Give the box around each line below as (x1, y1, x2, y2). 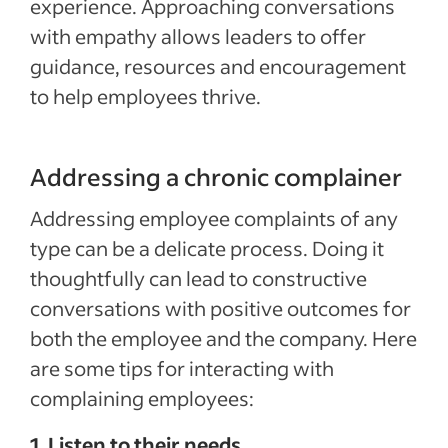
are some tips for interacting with (30, 354, 334, 381)
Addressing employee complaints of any (30, 204, 398, 231)
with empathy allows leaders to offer (30, 22, 366, 49)
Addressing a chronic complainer (30, 160, 402, 192)
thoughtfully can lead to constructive (30, 264, 367, 291)
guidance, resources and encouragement (30, 52, 406, 79)
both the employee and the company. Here (30, 324, 417, 351)
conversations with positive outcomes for (30, 294, 411, 321)
